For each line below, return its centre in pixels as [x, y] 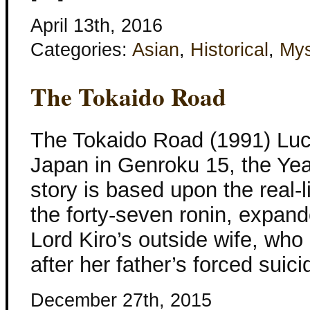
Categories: [81, 50]
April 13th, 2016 [97, 26]
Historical [229, 50]
